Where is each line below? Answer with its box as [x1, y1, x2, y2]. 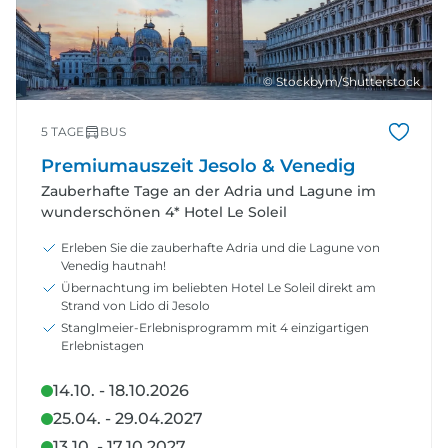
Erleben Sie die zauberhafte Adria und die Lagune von [61, 239, 380, 255]
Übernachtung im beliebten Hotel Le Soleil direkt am [61, 279, 376, 295]
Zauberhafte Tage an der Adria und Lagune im [41, 181, 376, 200]
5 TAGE [41, 123, 84, 139]
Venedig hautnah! [61, 257, 166, 273]
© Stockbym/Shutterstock [263, 73, 420, 89]
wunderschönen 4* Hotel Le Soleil [41, 202, 287, 221]
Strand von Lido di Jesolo [61, 297, 210, 313]
